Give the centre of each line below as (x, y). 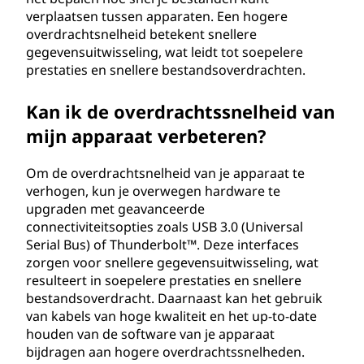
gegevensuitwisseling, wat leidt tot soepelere (165, 52)
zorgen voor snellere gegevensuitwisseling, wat (172, 262)
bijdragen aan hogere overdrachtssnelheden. (165, 352)
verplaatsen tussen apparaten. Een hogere (157, 16)
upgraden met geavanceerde (115, 209)
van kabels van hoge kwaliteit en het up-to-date (171, 316)
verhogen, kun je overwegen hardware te (153, 191)
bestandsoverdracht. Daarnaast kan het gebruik (174, 298)
